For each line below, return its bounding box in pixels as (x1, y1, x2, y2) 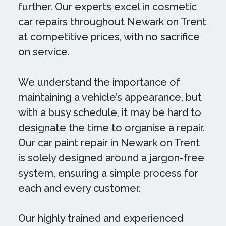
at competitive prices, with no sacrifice (18, 31, 200, 43)
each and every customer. (18, 182, 141, 194)
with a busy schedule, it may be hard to (18, 106, 201, 119)
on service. (18, 46, 70, 58)
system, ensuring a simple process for (18, 167, 198, 179)
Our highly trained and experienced (18, 212, 183, 224)
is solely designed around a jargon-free (18, 152, 204, 164)
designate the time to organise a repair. (18, 122, 205, 134)
